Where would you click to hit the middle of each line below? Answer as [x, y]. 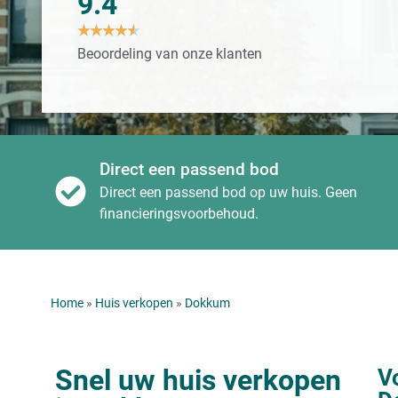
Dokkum [207, 303]
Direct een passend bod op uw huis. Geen [228, 193]
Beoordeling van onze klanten [171, 53]
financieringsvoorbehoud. [179, 214]
